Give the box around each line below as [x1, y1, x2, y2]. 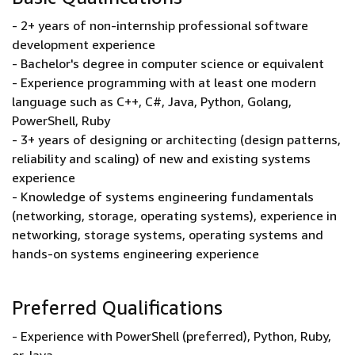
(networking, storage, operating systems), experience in [12, 208, 337, 223]
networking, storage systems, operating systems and [12, 227, 323, 242]
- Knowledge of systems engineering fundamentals [12, 189, 314, 204]
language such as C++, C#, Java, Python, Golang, [12, 94, 292, 109]
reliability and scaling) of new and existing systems [12, 151, 311, 166]
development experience [12, 36, 155, 52]
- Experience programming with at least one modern [12, 74, 316, 90]
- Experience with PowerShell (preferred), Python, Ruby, [12, 328, 331, 344]
